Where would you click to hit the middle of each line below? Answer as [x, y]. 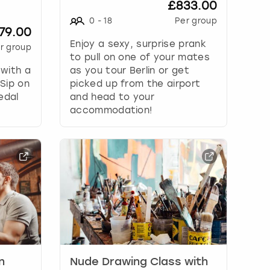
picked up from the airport [135, 83]
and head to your [112, 97]
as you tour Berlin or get [129, 70]
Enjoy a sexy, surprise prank [138, 44]
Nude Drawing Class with [139, 262]
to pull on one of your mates [140, 57]
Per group [196, 20]
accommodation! [111, 110]
